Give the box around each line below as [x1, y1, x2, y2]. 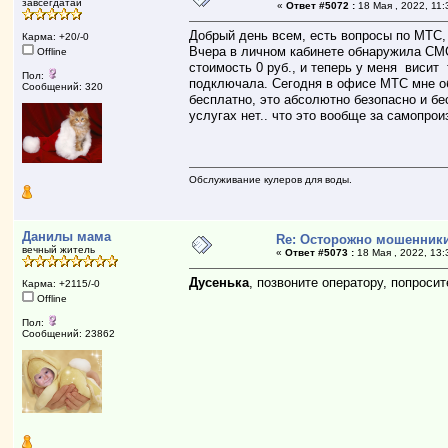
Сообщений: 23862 [22, 328, 116, 339]
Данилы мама [22, 229, 112, 244]
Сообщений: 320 [22, 81, 104, 92]
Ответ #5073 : [285, 247, 355, 258]
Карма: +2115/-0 [22, 278, 101, 289]
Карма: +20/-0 [22, 31, 90, 42]
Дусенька [189, 275, 250, 290]
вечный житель [22, 244, 96, 255]
